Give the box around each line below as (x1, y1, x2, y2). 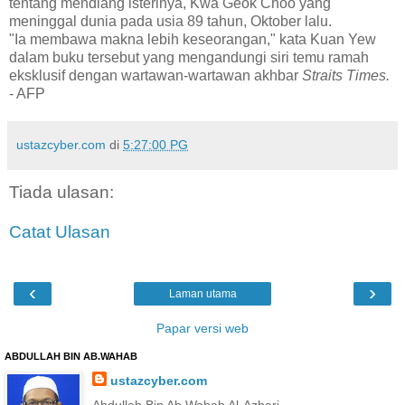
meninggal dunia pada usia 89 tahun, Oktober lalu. (9, 13, 332, 29)
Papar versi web (156, 320, 249, 335)
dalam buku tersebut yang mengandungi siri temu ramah (9, 49, 369, 65)
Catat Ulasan (9, 221, 110, 241)
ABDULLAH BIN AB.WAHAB (5, 350, 137, 362)
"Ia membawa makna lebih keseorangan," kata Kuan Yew (9, 31, 376, 47)
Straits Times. (302, 67, 390, 83)
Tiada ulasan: (9, 183, 114, 202)
